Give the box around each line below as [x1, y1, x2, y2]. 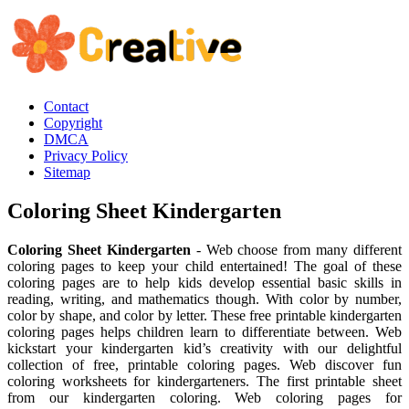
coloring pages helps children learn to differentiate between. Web [7, 323, 402, 340]
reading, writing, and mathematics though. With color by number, [7, 290, 402, 307]
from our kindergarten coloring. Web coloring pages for [7, 389, 402, 405]
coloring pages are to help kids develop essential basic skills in [7, 274, 402, 290]
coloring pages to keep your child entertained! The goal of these [7, 257, 402, 274]
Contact [44, 99, 89, 114]
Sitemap [44, 164, 90, 180]
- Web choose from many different [190, 241, 402, 257]
